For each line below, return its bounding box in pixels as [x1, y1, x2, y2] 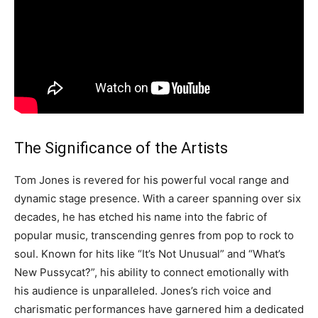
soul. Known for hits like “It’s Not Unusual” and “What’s [14, 247, 285, 261]
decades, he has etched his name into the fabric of [14, 210, 267, 224]
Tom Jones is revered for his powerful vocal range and [14, 173, 289, 187]
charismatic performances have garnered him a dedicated [14, 302, 304, 317]
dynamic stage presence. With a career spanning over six [14, 192, 301, 206]
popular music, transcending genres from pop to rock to [14, 229, 294, 243]
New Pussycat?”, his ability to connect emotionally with [14, 265, 289, 280]
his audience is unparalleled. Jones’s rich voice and [14, 284, 271, 298]
